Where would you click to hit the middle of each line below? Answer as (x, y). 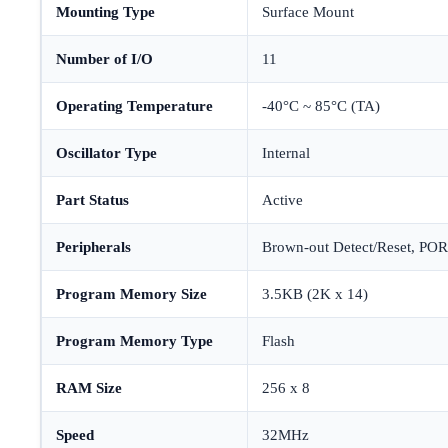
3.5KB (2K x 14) (315, 294)
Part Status (92, 200)
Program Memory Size (131, 294)
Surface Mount (308, 12)
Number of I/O (104, 59)
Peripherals (93, 247)
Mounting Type (105, 12)
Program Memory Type (134, 341)
